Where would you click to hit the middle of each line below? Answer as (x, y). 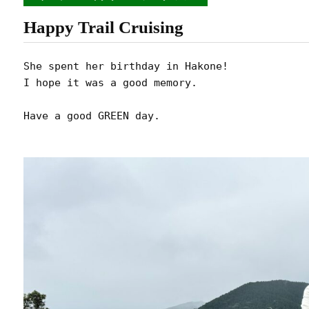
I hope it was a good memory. (110, 82)
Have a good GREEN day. (92, 116)
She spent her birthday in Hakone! (129, 66)
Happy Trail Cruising (103, 28)
